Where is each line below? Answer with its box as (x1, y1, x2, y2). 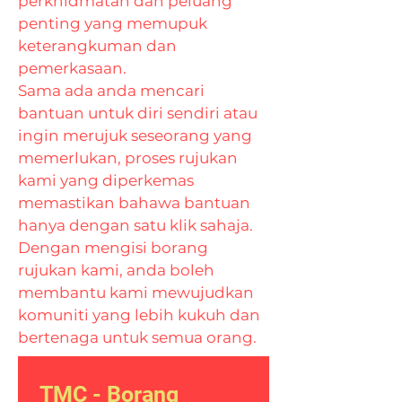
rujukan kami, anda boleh (18, 261, 214, 279)
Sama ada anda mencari (18, 82, 205, 100)
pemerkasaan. (18, 59, 127, 77)
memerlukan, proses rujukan (18, 149, 238, 167)
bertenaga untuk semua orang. (18, 328, 257, 346)
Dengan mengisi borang (18, 239, 208, 257)
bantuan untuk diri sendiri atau (18, 104, 258, 122)
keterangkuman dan (18, 37, 177, 55)
